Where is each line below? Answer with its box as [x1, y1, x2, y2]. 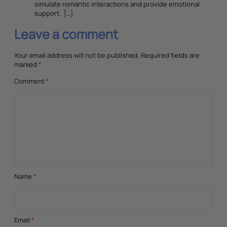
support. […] [34, 8, 73, 18]
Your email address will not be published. [14, 50, 141, 60]
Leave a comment [14, 25, 118, 43]
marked [14, 59, 39, 69]
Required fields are [141, 50, 200, 60]
